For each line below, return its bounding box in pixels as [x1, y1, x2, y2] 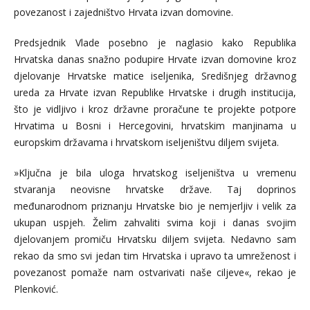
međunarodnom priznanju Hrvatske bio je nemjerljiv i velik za [14, 199, 296, 213]
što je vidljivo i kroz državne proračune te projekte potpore [14, 102, 296, 116]
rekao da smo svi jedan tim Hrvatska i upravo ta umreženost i [14, 249, 296, 263]
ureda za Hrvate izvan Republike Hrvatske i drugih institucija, [14, 86, 296, 100]
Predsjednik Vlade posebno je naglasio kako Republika [14, 36, 296, 50]
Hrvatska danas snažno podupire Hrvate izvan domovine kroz [14, 53, 296, 66]
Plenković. [14, 282, 58, 296]
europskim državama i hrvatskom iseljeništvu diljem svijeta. [14, 136, 279, 149]
